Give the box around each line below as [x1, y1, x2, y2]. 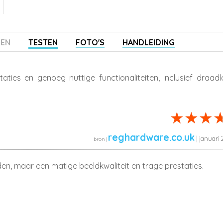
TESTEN [28, 37, 58, 47]
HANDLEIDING [122, 37, 175, 47]
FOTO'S [76, 37, 105, 47]
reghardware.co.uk [108, 131, 195, 143]
